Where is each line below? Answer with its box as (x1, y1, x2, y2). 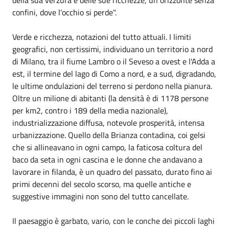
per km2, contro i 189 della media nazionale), (12, 104, 168, 117)
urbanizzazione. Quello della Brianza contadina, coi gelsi (12, 128, 205, 141)
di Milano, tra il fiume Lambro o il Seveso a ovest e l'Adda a (12, 55, 215, 67)
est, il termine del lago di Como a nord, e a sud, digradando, (12, 67, 216, 80)
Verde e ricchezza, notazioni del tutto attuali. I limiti (12, 30, 191, 43)
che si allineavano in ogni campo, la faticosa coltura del (12, 141, 202, 153)
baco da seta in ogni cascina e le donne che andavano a (12, 153, 202, 166)
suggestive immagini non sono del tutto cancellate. (12, 190, 189, 202)
